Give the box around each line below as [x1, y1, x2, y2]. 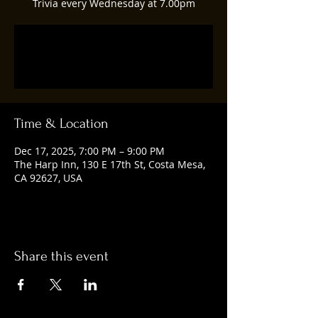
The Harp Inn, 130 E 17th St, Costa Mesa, [14, 158, 205, 171]
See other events [74, 59, 153, 72]
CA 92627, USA [14, 171, 82, 185]
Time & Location [14, 116, 109, 131]
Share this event [14, 248, 109, 264]
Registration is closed [64, 42, 163, 55]
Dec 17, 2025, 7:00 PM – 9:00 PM [14, 144, 165, 158]
